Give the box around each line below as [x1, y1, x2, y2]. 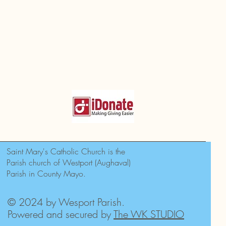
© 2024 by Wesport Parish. [8, 195, 125, 209]
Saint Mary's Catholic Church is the [7, 146, 125, 157]
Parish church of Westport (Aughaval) [7, 157, 131, 168]
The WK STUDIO [114, 207, 184, 221]
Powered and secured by [8, 207, 114, 221]
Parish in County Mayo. [7, 168, 86, 180]
